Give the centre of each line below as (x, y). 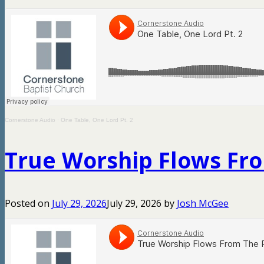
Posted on (28, 203)
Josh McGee (203, 203)
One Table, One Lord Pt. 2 (97, 120)
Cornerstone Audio (30, 120)
